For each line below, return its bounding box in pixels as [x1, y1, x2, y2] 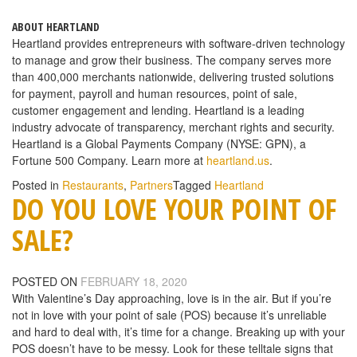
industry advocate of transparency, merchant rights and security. [12, 119, 335, 135]
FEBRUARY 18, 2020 [80, 273, 187, 289]
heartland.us [206, 152, 269, 169]
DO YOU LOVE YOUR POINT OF [12, 190, 336, 229]
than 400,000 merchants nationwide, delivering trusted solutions [12, 69, 334, 85]
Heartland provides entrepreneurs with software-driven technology [12, 35, 345, 52]
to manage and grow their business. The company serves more [12, 52, 331, 69]
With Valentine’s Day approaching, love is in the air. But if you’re [12, 289, 331, 306]
